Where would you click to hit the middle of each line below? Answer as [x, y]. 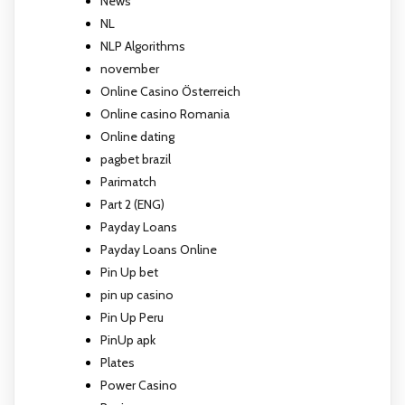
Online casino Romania [165, 114]
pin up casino [137, 295]
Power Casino [139, 386]
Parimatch [128, 182]
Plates [118, 363]
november [130, 69]
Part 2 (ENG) [132, 205]
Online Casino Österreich [170, 92]
